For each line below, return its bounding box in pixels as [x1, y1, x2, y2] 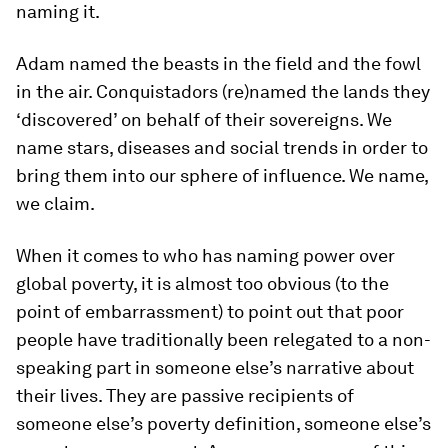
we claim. [16, 193, 95, 215]
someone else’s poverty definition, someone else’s [16, 413, 431, 435]
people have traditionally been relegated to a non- [16, 329, 431, 351]
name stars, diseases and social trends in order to [16, 137, 428, 159]
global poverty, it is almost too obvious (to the [16, 273, 389, 295]
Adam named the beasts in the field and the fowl [16, 53, 421, 75]
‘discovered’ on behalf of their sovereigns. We [16, 109, 392, 131]
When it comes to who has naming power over [16, 245, 395, 267]
